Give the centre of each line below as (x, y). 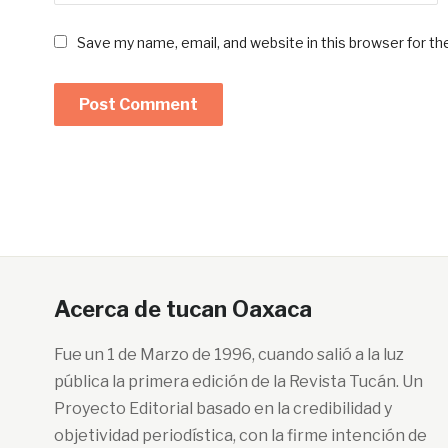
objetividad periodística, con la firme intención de (240, 435)
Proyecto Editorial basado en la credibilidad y (222, 408)
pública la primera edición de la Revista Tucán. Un (238, 381)
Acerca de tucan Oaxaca (182, 308)
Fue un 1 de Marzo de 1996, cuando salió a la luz (228, 354)
